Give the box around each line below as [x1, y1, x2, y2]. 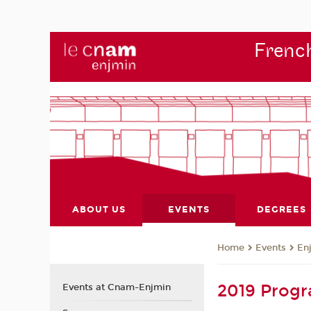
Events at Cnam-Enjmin [62, 281, 171, 293]
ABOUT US [72, 203, 126, 215]
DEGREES [256, 203, 306, 215]
